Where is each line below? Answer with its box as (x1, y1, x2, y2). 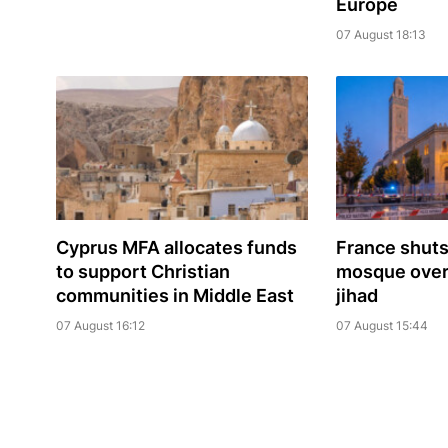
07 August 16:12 (55, 318, 145, 334)
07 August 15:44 (335, 318, 428, 334)
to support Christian (55, 261, 230, 283)
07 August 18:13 (335, 27, 426, 43)
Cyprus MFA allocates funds (55, 237, 297, 259)
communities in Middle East (55, 285, 294, 307)
